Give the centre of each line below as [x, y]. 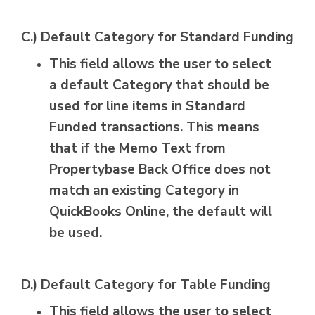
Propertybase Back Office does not [160, 170]
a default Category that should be [159, 85]
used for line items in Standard [147, 107]
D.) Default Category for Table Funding [146, 285]
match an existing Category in [144, 191]
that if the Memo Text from [137, 149]
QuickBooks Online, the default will [161, 212]
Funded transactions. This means [154, 128]
